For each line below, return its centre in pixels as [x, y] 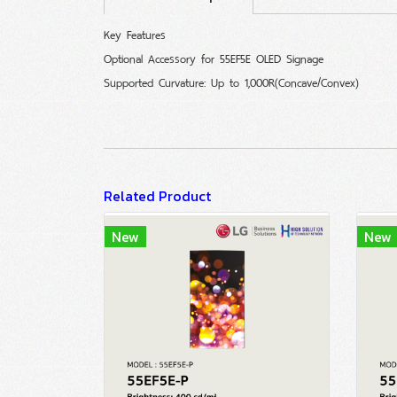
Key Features [135, 35]
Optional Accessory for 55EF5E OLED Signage [214, 59]
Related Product [157, 196]
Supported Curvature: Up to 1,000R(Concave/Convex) [231, 83]
